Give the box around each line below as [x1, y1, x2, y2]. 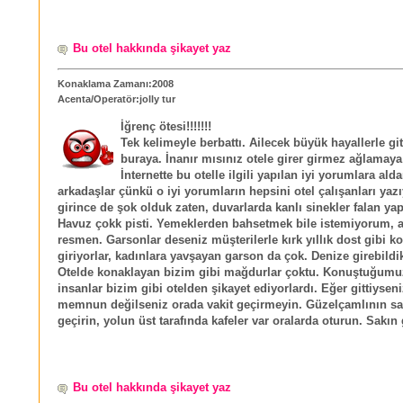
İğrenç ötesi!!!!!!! [121, 120, 211, 133]
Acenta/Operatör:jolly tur [58, 93, 175, 104]
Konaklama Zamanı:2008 [58, 77, 174, 89]
